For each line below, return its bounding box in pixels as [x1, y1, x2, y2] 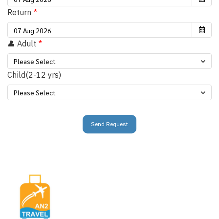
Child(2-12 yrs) [7, 70, 61, 80]
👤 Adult [7, 39, 36, 48]
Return [7, 7, 31, 17]
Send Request [91, 120, 128, 128]
